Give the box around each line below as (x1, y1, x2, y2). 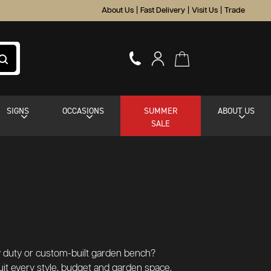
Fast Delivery (140, 7, 185, 15)
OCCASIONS (62, 105, 105, 116)
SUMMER (144, 105, 178, 116)
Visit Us (192, 7, 218, 15)
